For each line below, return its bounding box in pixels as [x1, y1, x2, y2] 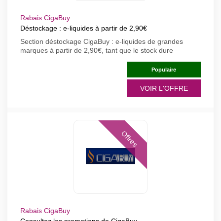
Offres [119, 129, 139, 149]
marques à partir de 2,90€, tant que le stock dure [20, 46, 173, 54]
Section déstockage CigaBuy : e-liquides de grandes [20, 37, 183, 45]
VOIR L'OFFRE [140, 84, 188, 92]
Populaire [151, 67, 176, 73]
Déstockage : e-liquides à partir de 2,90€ [20, 24, 147, 32]
